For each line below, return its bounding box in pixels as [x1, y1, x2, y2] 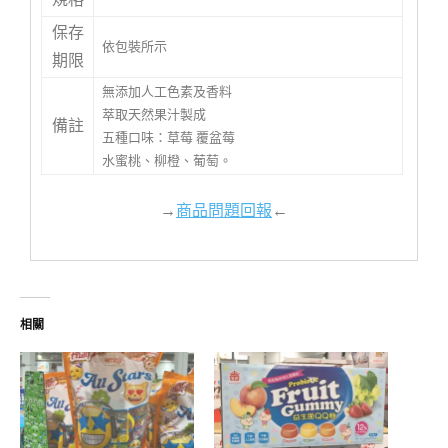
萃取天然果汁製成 [102, 106, 206, 122]
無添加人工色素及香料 [102, 83, 232, 99]
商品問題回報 [176, 198, 272, 221]
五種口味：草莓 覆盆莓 [102, 129, 235, 145]
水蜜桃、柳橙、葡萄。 [102, 152, 232, 168]
